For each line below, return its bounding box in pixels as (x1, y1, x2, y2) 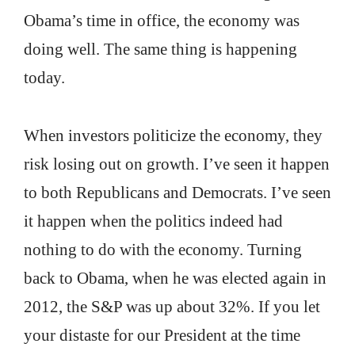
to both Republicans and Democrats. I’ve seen (24, 183, 331, 202)
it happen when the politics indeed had (24, 212, 283, 231)
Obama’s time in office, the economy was (24, 11, 300, 31)
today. (24, 68, 65, 88)
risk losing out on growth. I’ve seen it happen (24, 155, 330, 174)
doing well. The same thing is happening (24, 40, 297, 59)
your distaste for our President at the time (24, 326, 300, 345)
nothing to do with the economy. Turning (24, 240, 302, 259)
